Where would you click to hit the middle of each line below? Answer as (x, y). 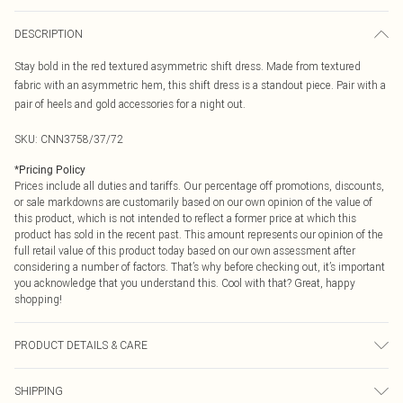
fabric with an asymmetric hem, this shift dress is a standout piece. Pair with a (200, 85)
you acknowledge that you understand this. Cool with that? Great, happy (185, 283)
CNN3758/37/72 (82, 139)
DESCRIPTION (49, 34)
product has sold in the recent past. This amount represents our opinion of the (199, 234)
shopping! (38, 299)
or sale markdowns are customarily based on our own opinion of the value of (193, 202)
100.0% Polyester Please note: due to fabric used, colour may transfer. (179, 377)
